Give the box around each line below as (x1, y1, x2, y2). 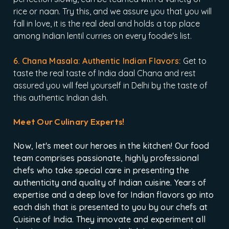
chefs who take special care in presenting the (13, 165, 190, 176)
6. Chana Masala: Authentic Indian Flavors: (13, 56, 181, 66)
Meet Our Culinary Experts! (13, 116, 125, 127)
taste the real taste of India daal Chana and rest (13, 68, 196, 79)
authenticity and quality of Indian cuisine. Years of (13, 177, 207, 188)
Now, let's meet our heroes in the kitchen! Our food (13, 141, 210, 151)
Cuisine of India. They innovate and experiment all (13, 214, 206, 225)
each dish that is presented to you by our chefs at (13, 202, 208, 213)
